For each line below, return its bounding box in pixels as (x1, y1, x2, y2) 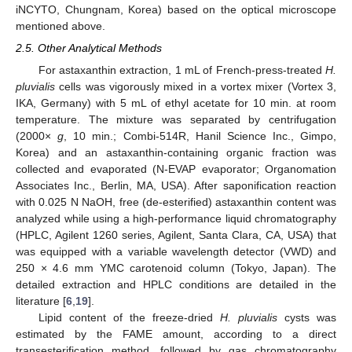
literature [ (16, 295, 66, 308)
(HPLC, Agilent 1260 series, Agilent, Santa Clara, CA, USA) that (16, 229, 336, 242)
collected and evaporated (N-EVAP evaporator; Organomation (16, 163, 336, 176)
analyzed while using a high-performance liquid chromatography (16, 212, 336, 225)
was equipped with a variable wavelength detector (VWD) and (16, 245, 336, 258)
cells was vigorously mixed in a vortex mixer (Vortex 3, (55, 80, 336, 93)
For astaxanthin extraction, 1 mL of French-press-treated (38, 64, 325, 77)
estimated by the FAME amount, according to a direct (16, 328, 336, 341)
